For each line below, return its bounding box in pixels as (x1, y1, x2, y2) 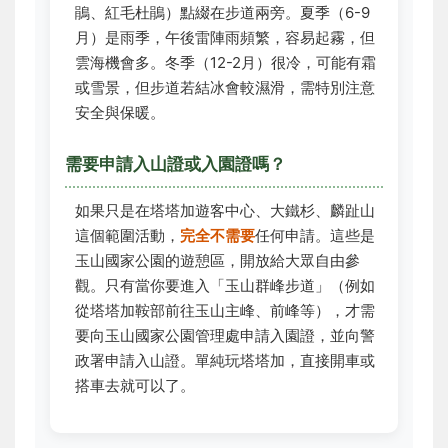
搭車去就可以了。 (75, 376, 195, 395)
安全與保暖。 (75, 103, 165, 122)
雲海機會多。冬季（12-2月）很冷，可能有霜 (75, 53, 376, 72)
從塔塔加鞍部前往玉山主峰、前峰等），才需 (75, 301, 375, 320)
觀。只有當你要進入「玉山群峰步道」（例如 (75, 276, 375, 295)
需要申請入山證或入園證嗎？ (65, 154, 286, 174)
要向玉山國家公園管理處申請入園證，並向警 (75, 326, 375, 345)
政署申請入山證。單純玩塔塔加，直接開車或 (75, 351, 375, 370)
